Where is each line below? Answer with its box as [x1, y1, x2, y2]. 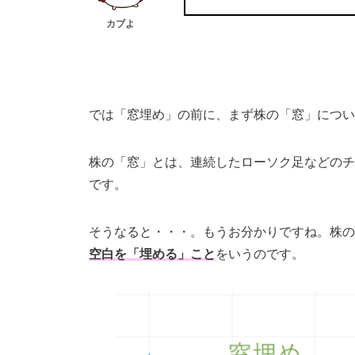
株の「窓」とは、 [89, 155, 190, 170]
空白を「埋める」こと [89, 247, 216, 261]
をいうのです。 [216, 247, 304, 261]
